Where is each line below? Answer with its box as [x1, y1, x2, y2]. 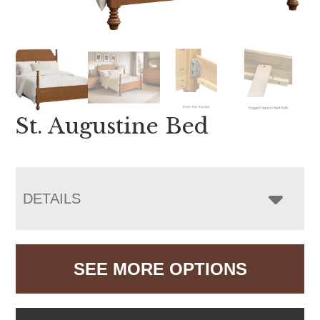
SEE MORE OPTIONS [73, 259, 247, 279]
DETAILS [23, 190, 81, 206]
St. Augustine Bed [16, 112, 209, 139]
